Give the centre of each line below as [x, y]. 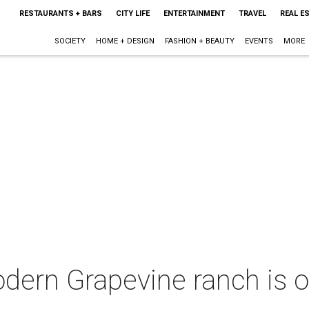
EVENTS [259, 41]
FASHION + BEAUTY [199, 41]
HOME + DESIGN [125, 41]
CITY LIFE [132, 13]
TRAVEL [252, 13]
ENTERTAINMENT [194, 13]
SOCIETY [70, 41]
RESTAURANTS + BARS [60, 13]
